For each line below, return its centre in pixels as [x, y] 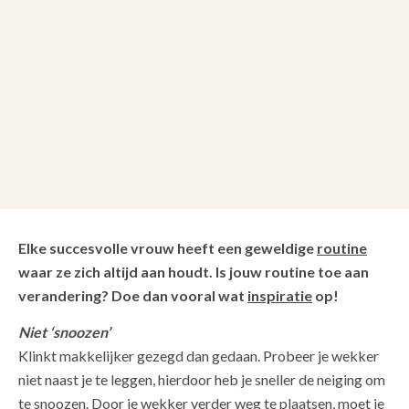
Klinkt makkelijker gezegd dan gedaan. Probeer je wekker [199, 355]
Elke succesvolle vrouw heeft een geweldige [168, 247]
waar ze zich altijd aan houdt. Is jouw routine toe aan [194, 271]
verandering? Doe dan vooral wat [133, 295]
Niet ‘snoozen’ [64, 331]
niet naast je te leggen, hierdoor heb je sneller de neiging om [202, 379]
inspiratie [280, 295]
